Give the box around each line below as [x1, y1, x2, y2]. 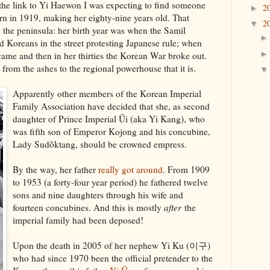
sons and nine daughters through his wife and [13, 188, 183, 201]
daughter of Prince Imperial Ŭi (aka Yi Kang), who [13, 112, 205, 125]
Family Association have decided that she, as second [13, 99, 210, 112]
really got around [98, 163, 163, 175]
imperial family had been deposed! [13, 213, 143, 226]
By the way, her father [13, 163, 98, 175]
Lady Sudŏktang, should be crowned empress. [13, 137, 187, 150]
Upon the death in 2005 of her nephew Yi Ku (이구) [13, 239, 210, 251]
